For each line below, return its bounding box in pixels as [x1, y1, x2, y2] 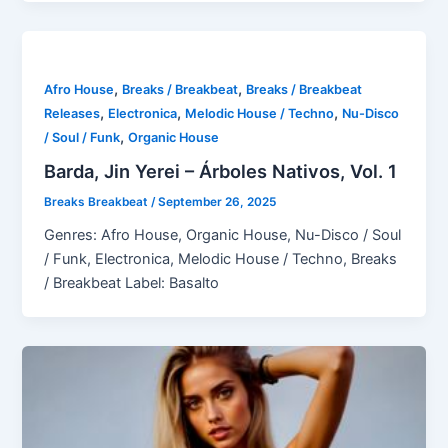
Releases [44, 105, 101, 121]
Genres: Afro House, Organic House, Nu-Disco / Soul [44, 226, 402, 245]
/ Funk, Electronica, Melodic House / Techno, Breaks [44, 250, 398, 269]
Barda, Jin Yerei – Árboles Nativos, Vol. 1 [44, 160, 398, 183]
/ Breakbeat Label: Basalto [44, 274, 220, 293]
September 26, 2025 [158, 195, 277, 210]
